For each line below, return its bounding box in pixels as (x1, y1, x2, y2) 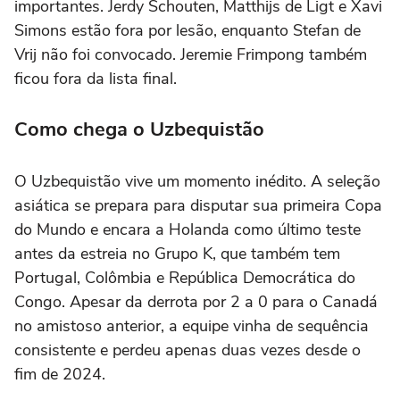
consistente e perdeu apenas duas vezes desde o (14, 338, 361, 361)
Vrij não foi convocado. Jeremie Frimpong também (14, 43, 367, 65)
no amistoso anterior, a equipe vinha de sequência (14, 314, 369, 337)
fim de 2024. (14, 362, 105, 385)
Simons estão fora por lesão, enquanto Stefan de (14, 19, 361, 41)
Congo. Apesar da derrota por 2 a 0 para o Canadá (14, 290, 378, 312)
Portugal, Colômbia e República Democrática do (14, 266, 355, 288)
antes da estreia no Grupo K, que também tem (14, 242, 340, 264)
